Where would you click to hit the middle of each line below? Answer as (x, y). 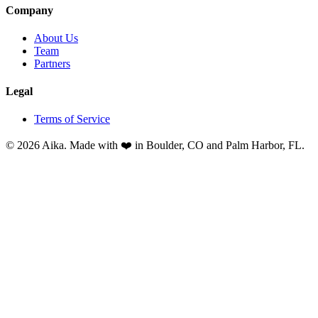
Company (29, 10)
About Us (56, 38)
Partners (52, 63)
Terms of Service (72, 119)
